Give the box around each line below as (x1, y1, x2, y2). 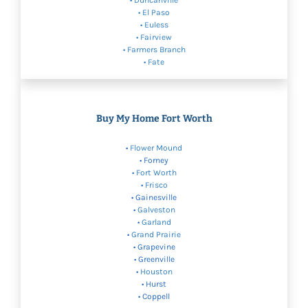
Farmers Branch (126, 45, 186, 55)
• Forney (140, 155, 168, 166)
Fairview (140, 32, 172, 43)
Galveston (137, 205, 175, 215)
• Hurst (142, 279, 166, 289)
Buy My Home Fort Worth (96, 112, 212, 124)
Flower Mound (130, 143, 182, 153)
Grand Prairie (131, 230, 181, 240)
